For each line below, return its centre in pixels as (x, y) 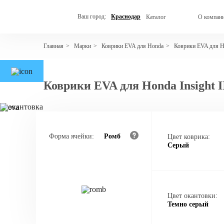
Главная (53, 46)
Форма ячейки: (71, 136)
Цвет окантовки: (193, 195)
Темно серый (188, 204)
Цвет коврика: (189, 136)
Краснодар (126, 16)
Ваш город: (92, 16)
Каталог (156, 17)
